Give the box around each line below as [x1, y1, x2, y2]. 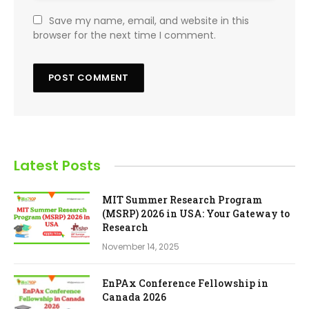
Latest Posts [14, 156, 101, 176]
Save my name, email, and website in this [49, 14, 249, 28]
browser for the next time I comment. [33, 28, 216, 43]
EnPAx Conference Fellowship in [102, 277, 268, 290]
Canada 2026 [102, 290, 166, 304]
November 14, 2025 [102, 241, 179, 253]
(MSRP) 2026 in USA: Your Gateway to [102, 207, 290, 221]
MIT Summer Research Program [102, 193, 262, 207]
